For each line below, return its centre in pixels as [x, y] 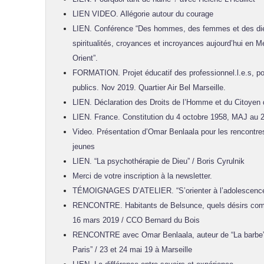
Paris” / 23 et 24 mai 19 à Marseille [132, 250]
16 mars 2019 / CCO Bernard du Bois [136, 220]
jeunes [84, 146]
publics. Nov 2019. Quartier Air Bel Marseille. [149, 88]
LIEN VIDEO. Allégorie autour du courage [143, 14]
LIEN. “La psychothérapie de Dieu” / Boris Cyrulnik [159, 161]
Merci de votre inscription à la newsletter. [142, 176]
